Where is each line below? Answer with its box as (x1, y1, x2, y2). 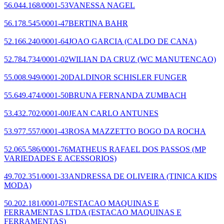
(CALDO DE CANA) (122, 36, 196, 45)
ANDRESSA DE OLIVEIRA (68, 171, 164, 180)
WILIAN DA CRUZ (68, 54, 135, 63)
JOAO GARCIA (68, 36, 122, 45)
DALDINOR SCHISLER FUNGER (68, 72, 187, 81)
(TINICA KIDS (164, 171, 217, 180)
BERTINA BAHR (68, 18, 128, 27)
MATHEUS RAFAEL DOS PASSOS (68, 144, 190, 153)
